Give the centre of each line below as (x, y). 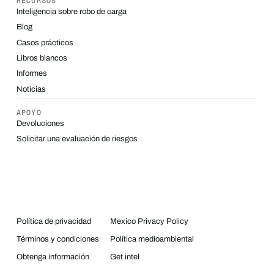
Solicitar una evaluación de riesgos (77, 139)
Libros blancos (42, 58)
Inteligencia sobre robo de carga (71, 11)
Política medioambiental (152, 239)
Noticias (31, 89)
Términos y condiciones (57, 239)
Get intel (124, 257)
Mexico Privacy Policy (149, 222)
